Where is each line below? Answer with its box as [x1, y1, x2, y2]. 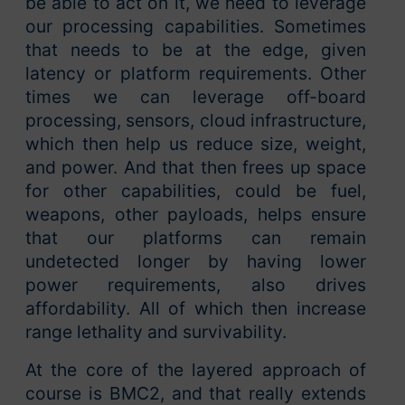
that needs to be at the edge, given [25, 39, 366, 61]
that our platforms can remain [25, 227, 366, 250]
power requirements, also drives [25, 274, 366, 297]
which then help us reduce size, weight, [25, 133, 366, 155]
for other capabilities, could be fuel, [25, 180, 366, 202]
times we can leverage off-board [25, 86, 366, 108]
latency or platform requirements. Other [25, 62, 366, 85]
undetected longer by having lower [25, 250, 366, 273]
